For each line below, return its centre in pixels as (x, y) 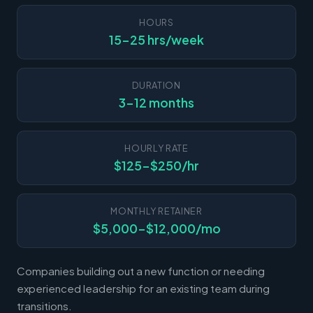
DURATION (156, 85)
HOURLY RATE (156, 148)
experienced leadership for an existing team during (143, 288)
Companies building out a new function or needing (141, 270)
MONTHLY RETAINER (156, 211)
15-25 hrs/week (156, 39)
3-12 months (156, 102)
